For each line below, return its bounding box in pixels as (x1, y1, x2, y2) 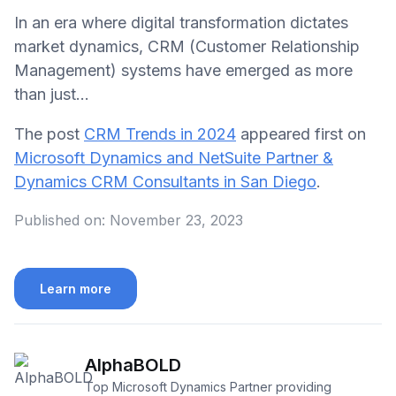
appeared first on (236, 124, 366, 143)
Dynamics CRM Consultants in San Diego (14, 171, 316, 191)
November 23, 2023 (110, 210, 243, 229)
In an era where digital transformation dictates (14, 12, 348, 32)
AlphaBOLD (85, 354, 181, 377)
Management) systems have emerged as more (14, 60, 353, 80)
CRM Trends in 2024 (84, 124, 236, 143)
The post (14, 124, 84, 143)
